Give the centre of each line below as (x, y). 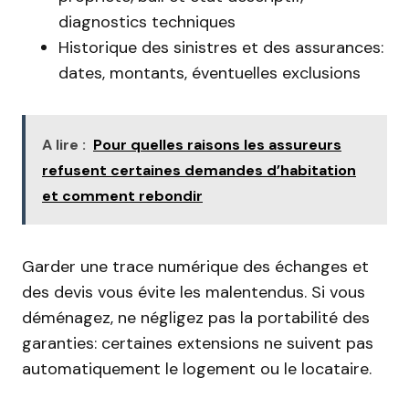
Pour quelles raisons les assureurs (217, 145)
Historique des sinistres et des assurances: (221, 47)
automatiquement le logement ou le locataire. (197, 369)
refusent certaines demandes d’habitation (199, 170)
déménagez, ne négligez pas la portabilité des (196, 318)
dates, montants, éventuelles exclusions (210, 73)
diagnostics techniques (147, 22)
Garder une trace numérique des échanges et (195, 267)
